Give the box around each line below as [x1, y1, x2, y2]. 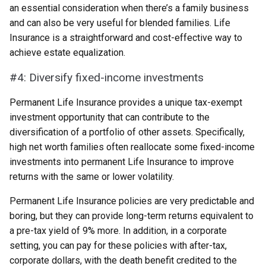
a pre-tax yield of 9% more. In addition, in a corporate [9, 225, 227, 236]
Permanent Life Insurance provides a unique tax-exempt [9, 97, 242, 108]
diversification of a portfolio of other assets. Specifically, [9, 126, 245, 138]
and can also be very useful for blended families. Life [9, 17, 230, 28]
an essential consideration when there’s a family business [9, 2, 249, 14]
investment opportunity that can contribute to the [9, 112, 210, 123]
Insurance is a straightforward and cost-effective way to [9, 32, 242, 43]
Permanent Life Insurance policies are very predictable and [9, 195, 254, 207]
